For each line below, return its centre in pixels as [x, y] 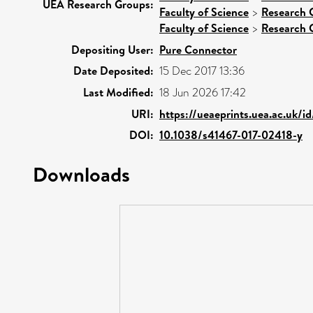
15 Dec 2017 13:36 [202, 71]
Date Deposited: [114, 70]
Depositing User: [112, 49]
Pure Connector [198, 49]
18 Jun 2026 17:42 [203, 92]
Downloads [81, 174]
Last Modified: [118, 92]
